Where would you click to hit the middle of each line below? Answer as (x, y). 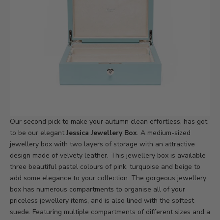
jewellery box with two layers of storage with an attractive (102, 144)
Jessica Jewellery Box (102, 133)
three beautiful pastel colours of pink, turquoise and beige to (105, 167)
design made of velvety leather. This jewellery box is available (108, 156)
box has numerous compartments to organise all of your (97, 190)
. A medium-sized (164, 133)
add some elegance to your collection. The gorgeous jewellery (108, 178)
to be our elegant (38, 133)
